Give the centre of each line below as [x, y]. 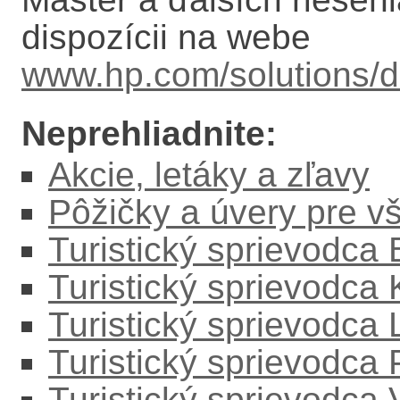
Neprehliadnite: [149, 133]
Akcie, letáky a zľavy [209, 175]
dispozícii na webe [166, 37]
